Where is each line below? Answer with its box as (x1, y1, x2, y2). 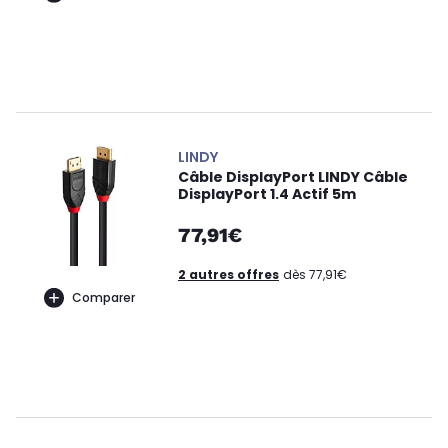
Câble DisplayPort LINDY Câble (178, 167, 408, 187)
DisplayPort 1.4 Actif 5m (178, 184, 356, 204)
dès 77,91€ (283, 266, 347, 283)
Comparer (71, 288, 135, 306)
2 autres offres (178, 266, 279, 283)
